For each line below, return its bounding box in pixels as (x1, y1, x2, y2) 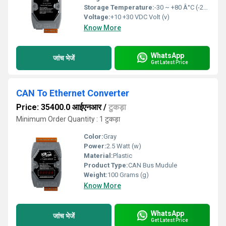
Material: (84, 152, 113, 159)
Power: (84, 142, 106, 150)
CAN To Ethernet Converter (16, 88, 129, 98)
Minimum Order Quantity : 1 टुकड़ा (16, 115, 120, 123)
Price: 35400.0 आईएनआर (16, 102, 101, 112)
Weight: (84, 171, 107, 179)
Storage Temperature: (84, 4, 154, 11)
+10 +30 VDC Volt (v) (110, 13, 169, 21)
